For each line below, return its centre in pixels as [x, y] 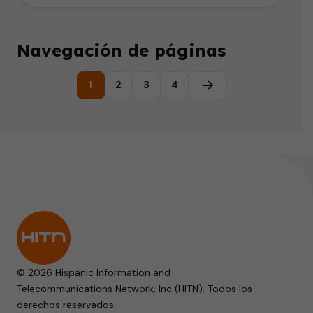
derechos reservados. [66, 304]
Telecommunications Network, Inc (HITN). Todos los [134, 288]
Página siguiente [247, 91]
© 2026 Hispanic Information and [94, 272]
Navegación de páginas [121, 50]
